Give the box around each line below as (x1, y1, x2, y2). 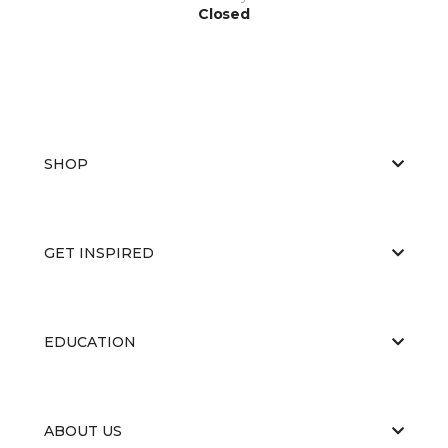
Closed (198, 4, 250, 23)
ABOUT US (44, 421, 122, 440)
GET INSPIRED (44, 243, 154, 262)
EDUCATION (44, 332, 136, 351)
